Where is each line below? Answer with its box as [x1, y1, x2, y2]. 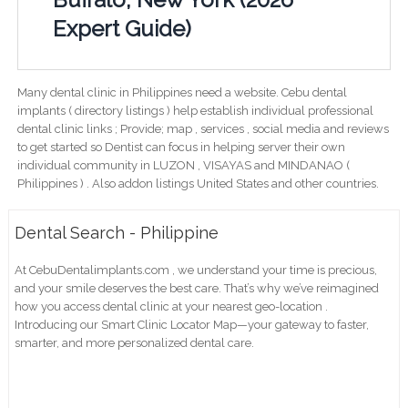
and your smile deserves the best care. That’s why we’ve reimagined [15, 281, 380, 296]
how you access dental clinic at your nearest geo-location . [15, 300, 329, 314]
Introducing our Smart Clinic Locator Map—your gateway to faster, [15, 318, 370, 332]
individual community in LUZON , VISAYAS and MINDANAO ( [16, 158, 350, 173]
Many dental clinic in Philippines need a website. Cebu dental [16, 86, 347, 100]
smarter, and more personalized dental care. [15, 336, 255, 351]
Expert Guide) [52, 15, 191, 43]
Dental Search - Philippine [15, 223, 219, 243]
